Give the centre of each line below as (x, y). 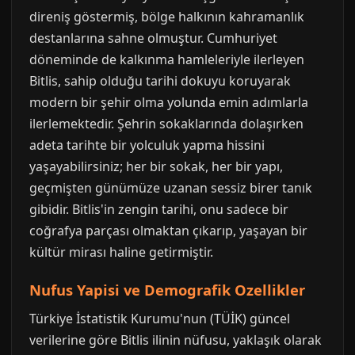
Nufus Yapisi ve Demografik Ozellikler (167, 290)
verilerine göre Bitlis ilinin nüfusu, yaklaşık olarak (176, 340)
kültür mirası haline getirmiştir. (121, 252)
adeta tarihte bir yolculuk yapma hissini (147, 145)
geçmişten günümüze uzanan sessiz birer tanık (171, 188)
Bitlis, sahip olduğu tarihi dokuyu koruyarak (160, 81)
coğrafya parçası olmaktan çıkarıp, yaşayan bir (168, 231)
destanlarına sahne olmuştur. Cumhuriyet (153, 38)
